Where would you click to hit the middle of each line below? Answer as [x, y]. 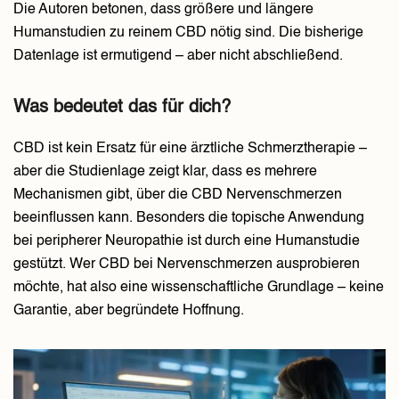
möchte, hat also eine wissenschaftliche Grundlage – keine [199, 288]
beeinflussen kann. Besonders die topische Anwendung [189, 219]
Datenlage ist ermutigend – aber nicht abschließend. [178, 57]
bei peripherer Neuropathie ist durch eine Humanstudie [187, 242]
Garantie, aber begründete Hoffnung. [129, 311]
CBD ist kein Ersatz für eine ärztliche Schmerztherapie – [190, 149]
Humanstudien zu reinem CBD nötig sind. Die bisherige [188, 33]
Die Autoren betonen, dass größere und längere [163, 10]
